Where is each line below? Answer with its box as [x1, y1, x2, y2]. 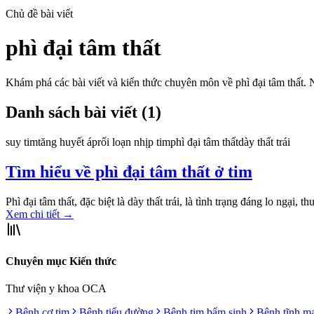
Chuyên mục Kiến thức [6, 254, 116, 267]
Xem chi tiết [6, 207, 62, 220]
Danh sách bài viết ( [6, 102, 147, 121]
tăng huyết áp [38, 135, 97, 148]
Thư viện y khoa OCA [6, 282, 107, 295]
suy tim [6, 135, 38, 148]
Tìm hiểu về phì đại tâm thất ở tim [6, 162, 252, 181]
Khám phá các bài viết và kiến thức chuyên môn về [6, 76, 235, 88]
